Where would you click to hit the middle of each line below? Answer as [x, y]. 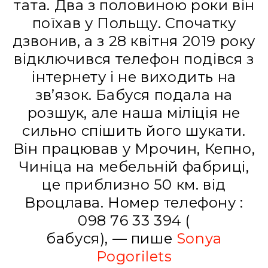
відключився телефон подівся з [134, 59]
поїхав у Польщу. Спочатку [134, 23]
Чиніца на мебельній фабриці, [134, 167]
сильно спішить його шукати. [134, 131]
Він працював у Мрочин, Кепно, [134, 149]
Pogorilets [134, 257]
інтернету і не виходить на [134, 77]
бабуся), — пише [111, 239]
